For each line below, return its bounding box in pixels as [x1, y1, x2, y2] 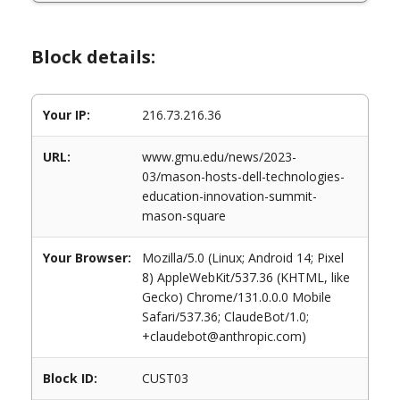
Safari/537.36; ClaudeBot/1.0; [142, 308, 309, 325]
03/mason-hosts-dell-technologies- [142, 168, 345, 185]
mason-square [142, 207, 226, 224]
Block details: [31, 45, 155, 69]
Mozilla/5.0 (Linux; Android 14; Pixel [142, 249, 344, 266]
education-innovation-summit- [142, 187, 317, 204]
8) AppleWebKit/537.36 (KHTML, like [142, 269, 350, 286]
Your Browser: [43, 249, 131, 266]
